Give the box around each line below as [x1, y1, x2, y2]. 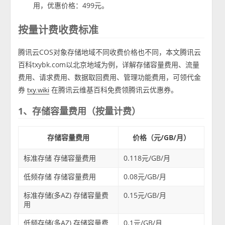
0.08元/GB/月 [124, 171, 167, 181]
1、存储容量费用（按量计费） [18, 104, 141, 117]
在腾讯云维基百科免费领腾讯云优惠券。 [49, 84, 178, 94]
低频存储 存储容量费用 [24, 171, 96, 181]
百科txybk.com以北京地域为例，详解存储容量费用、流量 [18, 59, 200, 69]
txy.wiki [27, 85, 50, 94]
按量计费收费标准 [18, 23, 99, 37]
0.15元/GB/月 [124, 190, 167, 200]
